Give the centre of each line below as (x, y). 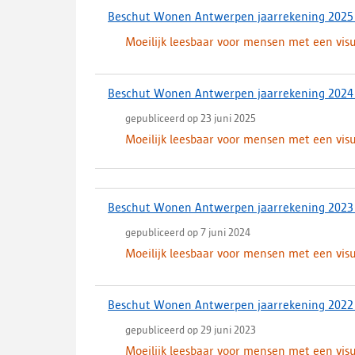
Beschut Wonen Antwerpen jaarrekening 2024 (231, 93)
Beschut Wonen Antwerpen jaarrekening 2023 (231, 207)
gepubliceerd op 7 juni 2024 (188, 232)
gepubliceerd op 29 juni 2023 (191, 330)
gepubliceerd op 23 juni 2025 (191, 118)
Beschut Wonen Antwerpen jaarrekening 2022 (231, 305)
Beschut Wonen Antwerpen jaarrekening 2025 (231, 16)
